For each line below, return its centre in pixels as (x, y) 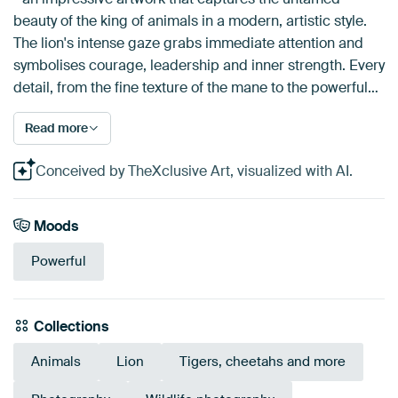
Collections (70, 327)
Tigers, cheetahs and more (263, 362)
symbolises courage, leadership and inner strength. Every (199, 65)
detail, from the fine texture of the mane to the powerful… (196, 88)
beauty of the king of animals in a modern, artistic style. (190, 21)
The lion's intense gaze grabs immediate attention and (188, 43)
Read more (56, 128)
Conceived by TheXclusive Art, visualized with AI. (194, 171)
